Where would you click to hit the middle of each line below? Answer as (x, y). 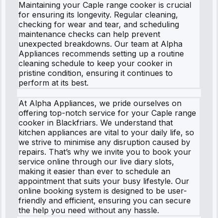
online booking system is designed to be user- (103, 191)
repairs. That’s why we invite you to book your (105, 152)
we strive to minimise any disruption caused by (104, 142)
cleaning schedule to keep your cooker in (95, 63)
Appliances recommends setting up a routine (101, 53)
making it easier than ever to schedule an (94, 171)
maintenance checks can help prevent (89, 34)
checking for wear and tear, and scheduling (99, 24)
